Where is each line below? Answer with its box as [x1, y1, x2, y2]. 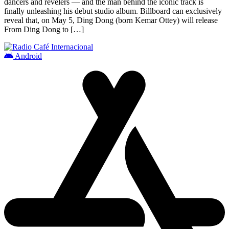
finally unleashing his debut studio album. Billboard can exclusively [4, 6, 222, 15]
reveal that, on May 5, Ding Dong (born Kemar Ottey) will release [4, 15, 218, 25]
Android [13, 51, 42, 60]
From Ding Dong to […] [4, 25, 84, 34]
